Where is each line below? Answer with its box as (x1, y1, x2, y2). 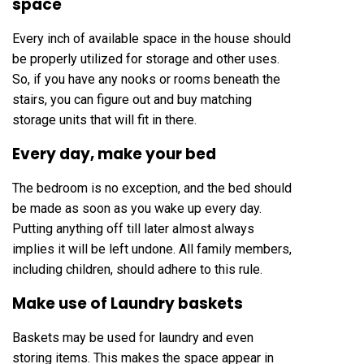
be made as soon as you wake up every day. (12, 200, 262, 216)
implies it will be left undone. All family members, (12, 240, 292, 257)
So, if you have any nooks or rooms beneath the (12, 71, 280, 87)
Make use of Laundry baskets (12, 292, 243, 314)
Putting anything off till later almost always (12, 220, 254, 236)
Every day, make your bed (12, 142, 216, 165)
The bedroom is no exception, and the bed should (12, 180, 292, 196)
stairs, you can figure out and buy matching (12, 91, 252, 107)
